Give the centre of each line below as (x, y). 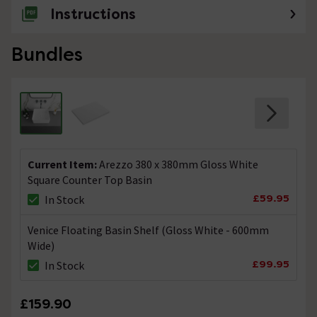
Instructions (93, 15)
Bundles (47, 55)
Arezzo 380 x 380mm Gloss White (179, 165)
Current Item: (63, 165)
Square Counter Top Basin (90, 180)
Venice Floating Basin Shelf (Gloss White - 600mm (148, 230)
